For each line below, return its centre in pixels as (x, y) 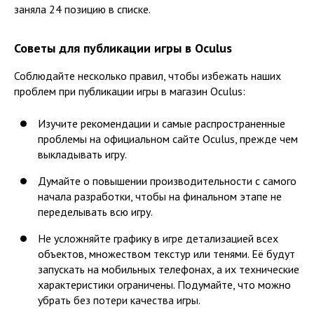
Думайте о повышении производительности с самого (167, 180)
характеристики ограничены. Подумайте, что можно (164, 284)
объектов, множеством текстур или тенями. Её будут (166, 253)
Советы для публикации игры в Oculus (123, 48)
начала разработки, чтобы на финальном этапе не (160, 196)
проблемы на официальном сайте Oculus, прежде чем (168, 138)
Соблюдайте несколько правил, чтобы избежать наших (148, 75)
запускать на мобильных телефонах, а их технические (169, 269)
